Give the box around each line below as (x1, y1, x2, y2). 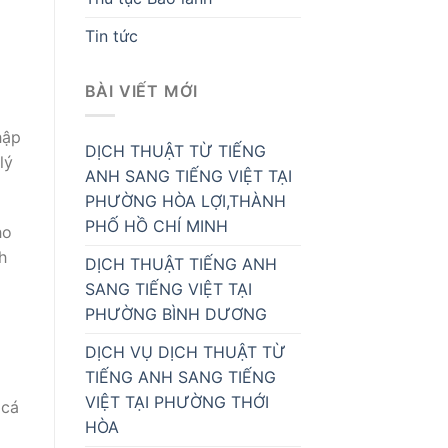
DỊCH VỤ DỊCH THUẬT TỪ (84, 342, 286, 363)
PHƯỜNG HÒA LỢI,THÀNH (84, 191, 286, 212)
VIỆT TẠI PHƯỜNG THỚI (84, 392, 269, 413)
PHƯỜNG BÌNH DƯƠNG (84, 304, 267, 325)
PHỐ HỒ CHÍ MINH (84, 216, 228, 237)
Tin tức (84, 25, 138, 46)
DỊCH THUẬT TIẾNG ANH (84, 254, 277, 275)
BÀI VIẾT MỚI (84, 80, 199, 101)
